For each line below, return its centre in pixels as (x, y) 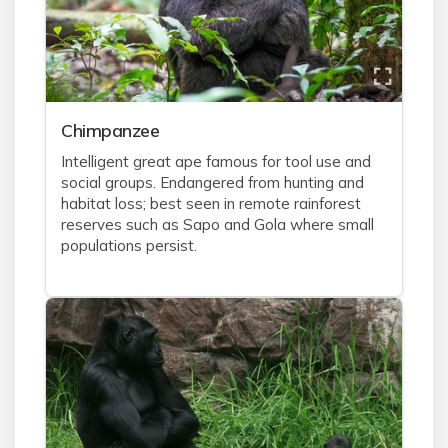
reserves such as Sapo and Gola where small (217, 224)
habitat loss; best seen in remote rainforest (211, 203)
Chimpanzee (110, 130)
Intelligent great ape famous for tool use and (216, 161)
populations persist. (129, 245)
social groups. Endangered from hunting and (212, 182)
